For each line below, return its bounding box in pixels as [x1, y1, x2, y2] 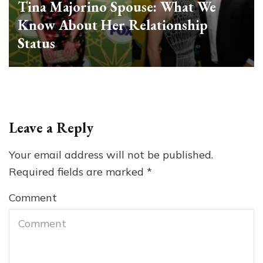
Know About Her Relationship [18, 16, 208, 35]
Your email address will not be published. [9, 148, 213, 162]
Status [18, 34, 55, 53]
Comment [9, 191, 57, 205]
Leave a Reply [9, 119, 93, 137]
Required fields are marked [9, 165, 147, 179]
